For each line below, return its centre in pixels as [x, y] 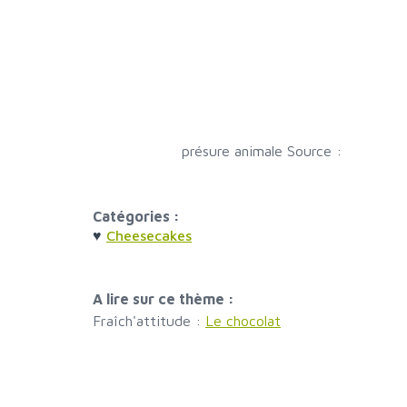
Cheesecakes [149, 236]
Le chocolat [243, 321]
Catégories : [136, 217]
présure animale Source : [263, 151]
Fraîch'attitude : [149, 321]
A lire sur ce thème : [164, 299]
